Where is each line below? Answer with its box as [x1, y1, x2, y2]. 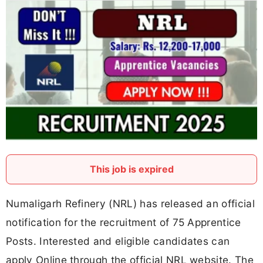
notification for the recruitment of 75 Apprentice [6, 215, 241, 228]
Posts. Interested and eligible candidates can [6, 234, 230, 247]
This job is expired [89, 163, 174, 175]
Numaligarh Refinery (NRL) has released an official [6, 197, 255, 210]
